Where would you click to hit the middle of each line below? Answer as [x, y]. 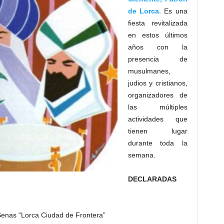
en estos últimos [157, 35]
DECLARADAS [152, 179]
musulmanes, [149, 71]
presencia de [157, 59]
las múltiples [157, 107]
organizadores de [157, 95]
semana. [141, 155]
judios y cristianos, [157, 83]
